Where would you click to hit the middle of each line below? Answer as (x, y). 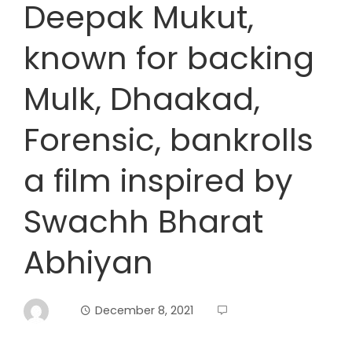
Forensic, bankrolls (169, 140)
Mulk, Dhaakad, (142, 99)
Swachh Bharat (143, 222)
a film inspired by (158, 181)
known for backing (169, 58)
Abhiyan (88, 262)
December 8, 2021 (144, 310)
